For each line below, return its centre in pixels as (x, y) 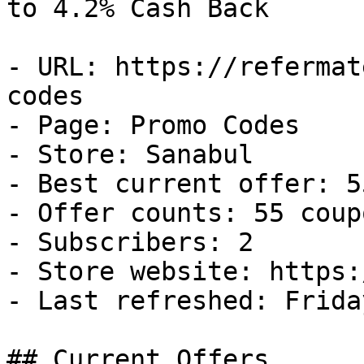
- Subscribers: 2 (130, 242)
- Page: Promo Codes (153, 125)
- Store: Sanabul (130, 154)
